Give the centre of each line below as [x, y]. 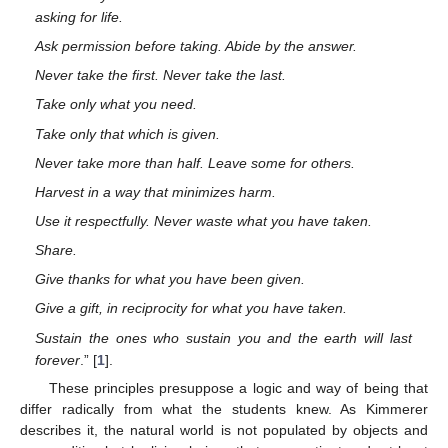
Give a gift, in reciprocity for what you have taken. [191, 308]
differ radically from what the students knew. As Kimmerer [224, 408]
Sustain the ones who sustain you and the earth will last [223, 337]
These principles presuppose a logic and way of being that [238, 387]
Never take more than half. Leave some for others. [195, 162]
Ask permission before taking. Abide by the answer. [196, 46]
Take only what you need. [116, 104]
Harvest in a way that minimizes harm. [156, 191]
